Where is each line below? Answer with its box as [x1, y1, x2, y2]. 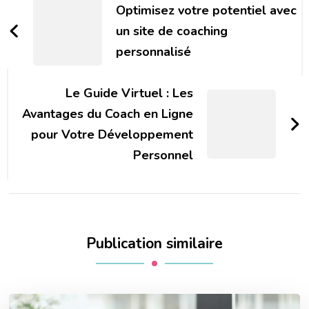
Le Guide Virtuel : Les [65, 85, 193, 102]
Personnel [132, 147, 193, 164]
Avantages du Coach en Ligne [21, 106, 193, 123]
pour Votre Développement [30, 126, 193, 143]
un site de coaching [116, 23, 228, 40]
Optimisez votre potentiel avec [116, 2, 297, 19]
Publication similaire [86, 233, 223, 255]
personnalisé [116, 43, 192, 61]
